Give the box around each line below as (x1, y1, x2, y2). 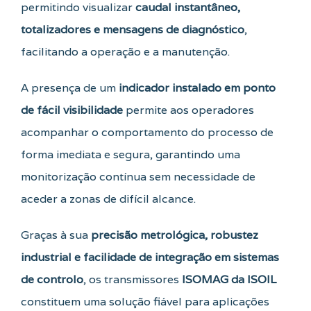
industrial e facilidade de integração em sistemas (21, 250, 279, 265)
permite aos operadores (123, 103, 254, 118)
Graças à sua (21, 228, 91, 243)
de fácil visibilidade (21, 103, 123, 118)
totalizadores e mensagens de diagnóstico (21, 22, 244, 37)
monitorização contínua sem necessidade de (21, 169, 255, 185)
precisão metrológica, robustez (91, 228, 258, 243)
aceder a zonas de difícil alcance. (21, 192, 196, 207)
